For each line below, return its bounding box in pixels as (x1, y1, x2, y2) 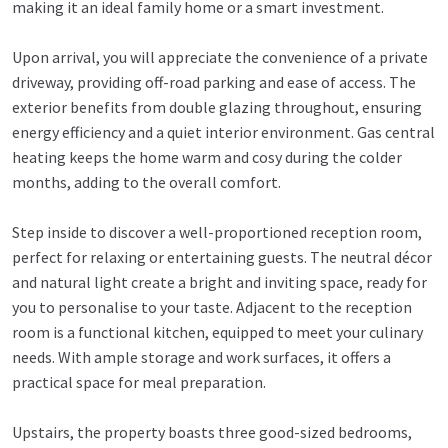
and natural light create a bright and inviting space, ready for (12, 272, 427, 293)
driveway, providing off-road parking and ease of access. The (12, 72, 416, 93)
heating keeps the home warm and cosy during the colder (12, 147, 402, 168)
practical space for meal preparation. (12, 372, 266, 393)
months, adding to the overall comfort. (12, 172, 281, 193)
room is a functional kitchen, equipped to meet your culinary (12, 322, 423, 343)
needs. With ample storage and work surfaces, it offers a (12, 347, 391, 368)
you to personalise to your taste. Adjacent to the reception (12, 297, 412, 318)
